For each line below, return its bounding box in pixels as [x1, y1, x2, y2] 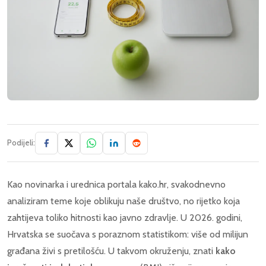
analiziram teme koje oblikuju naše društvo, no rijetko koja [7, 195, 240, 207]
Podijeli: [7, 138, 35, 147]
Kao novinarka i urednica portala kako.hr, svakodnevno [7, 178, 226, 190]
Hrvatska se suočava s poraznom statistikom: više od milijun [7, 228, 248, 240]
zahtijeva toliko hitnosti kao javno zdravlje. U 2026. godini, [7, 211, 242, 223]
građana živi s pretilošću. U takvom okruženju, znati [7, 245, 216, 256]
